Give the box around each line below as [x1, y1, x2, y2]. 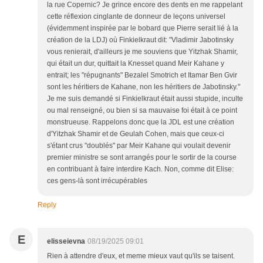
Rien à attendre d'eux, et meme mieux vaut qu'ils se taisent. [47, 251, 235, 260]
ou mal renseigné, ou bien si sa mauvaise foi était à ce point [47, 106, 237, 114]
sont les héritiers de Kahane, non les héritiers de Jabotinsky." [47, 82, 240, 91]
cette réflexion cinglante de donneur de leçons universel [47, 12, 225, 21]
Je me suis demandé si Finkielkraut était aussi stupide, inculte [47, 94, 243, 103]
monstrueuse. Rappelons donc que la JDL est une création [47, 117, 234, 126]
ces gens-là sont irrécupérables [47, 176, 147, 185]
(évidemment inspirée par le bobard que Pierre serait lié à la [47, 23, 238, 32]
